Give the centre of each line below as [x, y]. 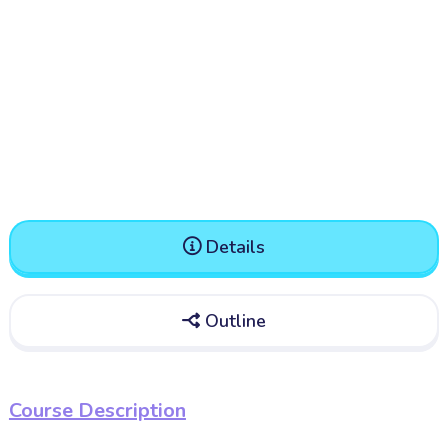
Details [233, 247]
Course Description [97, 411]
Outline [233, 321]
